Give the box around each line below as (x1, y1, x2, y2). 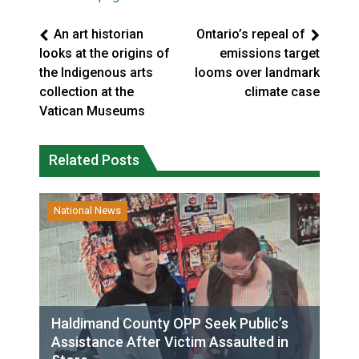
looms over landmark (195, 64, 320, 80)
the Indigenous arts (39, 64, 153, 80)
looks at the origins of (39, 45, 170, 61)
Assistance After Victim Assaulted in (51, 333, 288, 350)
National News (54, 204, 121, 216)
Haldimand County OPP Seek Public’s (51, 314, 288, 332)
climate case (244, 83, 320, 99)
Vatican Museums (39, 103, 145, 119)
